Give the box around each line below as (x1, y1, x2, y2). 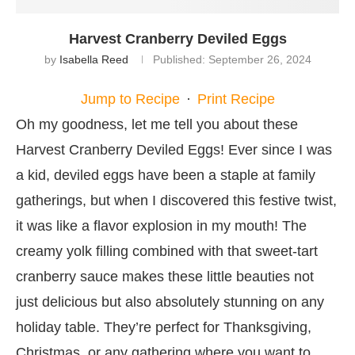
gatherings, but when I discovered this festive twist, (16, 192, 337, 208)
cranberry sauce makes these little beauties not (16, 268, 314, 284)
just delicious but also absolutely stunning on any (16, 293, 324, 310)
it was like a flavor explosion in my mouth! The (16, 217, 307, 234)
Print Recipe (197, 90, 275, 107)
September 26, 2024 (204, 52, 311, 66)
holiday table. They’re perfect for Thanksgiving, (16, 319, 311, 335)
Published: (152, 52, 205, 66)
